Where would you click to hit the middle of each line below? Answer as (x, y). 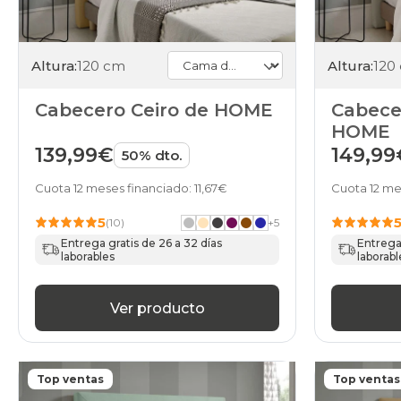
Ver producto (157, 308)
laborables (88, 257)
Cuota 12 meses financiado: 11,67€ (131, 188)
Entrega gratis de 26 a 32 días (142, 243)
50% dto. (152, 156)
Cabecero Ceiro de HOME (154, 111)
